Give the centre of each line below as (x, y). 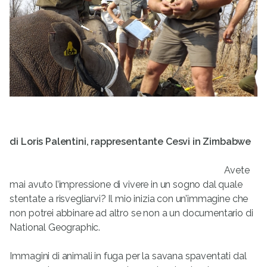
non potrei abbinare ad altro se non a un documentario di (131, 213)
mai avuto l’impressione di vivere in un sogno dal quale (126, 185)
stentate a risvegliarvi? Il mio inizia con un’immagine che (129, 199)
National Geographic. (55, 228)
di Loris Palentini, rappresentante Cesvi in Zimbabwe (131, 142)
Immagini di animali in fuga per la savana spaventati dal (128, 256)
